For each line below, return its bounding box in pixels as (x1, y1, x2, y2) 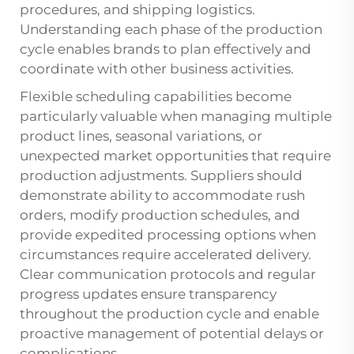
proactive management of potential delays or (20, 326, 324, 342)
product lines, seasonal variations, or (20, 128, 262, 145)
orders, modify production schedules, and (20, 207, 300, 224)
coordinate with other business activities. (20, 61, 294, 77)
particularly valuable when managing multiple (20, 108, 332, 125)
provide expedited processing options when (20, 227, 316, 243)
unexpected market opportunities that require (20, 148, 331, 164)
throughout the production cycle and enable (20, 306, 319, 322)
